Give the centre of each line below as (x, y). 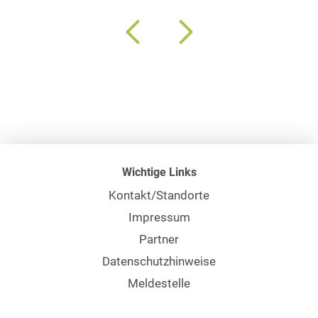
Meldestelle (159, 283)
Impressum (159, 217)
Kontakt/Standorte (159, 195)
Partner (159, 239)
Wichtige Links (159, 172)
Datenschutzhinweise (159, 261)
